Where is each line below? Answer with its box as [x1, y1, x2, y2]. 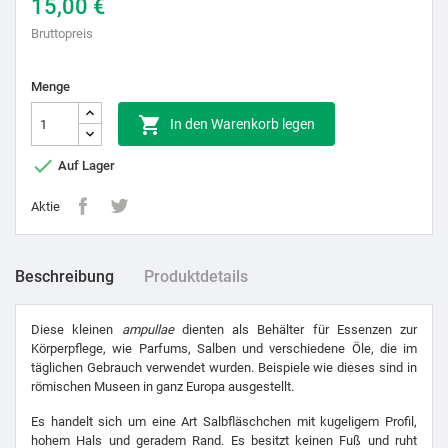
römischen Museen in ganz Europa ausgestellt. [31, 379, 294, 395]
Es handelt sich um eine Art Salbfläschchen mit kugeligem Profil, [31, 414, 417, 430]
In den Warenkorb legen [170, 116, 315, 133]
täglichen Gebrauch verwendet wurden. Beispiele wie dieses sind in [31, 360, 417, 376]
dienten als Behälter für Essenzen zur [173, 322, 417, 338]
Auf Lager [55, 157, 115, 173]
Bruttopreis [31, 26, 93, 42]
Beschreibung [15, 267, 114, 287]
